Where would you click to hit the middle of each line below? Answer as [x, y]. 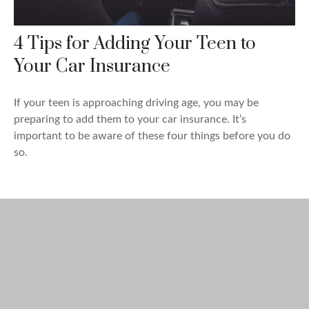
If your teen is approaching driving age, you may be [136, 103]
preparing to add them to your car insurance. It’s [130, 120]
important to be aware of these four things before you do [152, 136]
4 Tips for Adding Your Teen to [135, 44]
